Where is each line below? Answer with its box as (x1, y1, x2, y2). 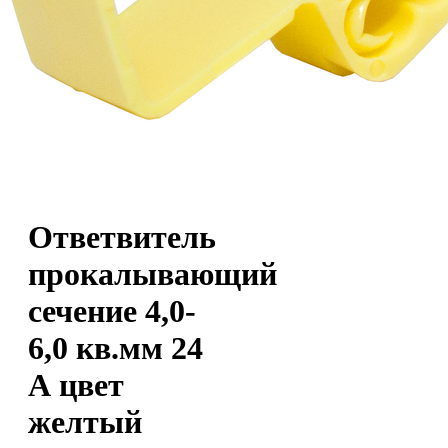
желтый (28, 404, 142, 441)
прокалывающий (28, 256, 277, 293)
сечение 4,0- (28, 293, 196, 330)
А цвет (28, 367, 124, 404)
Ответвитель (28, 219, 216, 256)
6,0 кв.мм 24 (28, 330, 203, 367)
